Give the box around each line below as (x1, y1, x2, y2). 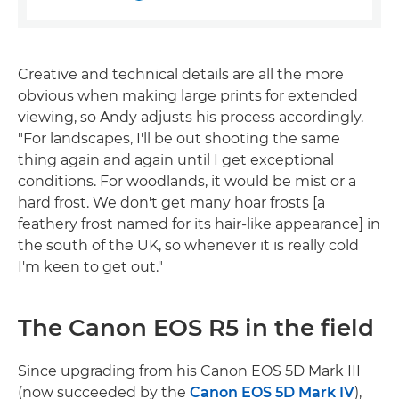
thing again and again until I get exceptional (18, 151, 334, 169)
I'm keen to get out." (18, 258, 163, 276)
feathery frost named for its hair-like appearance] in (18, 216, 380, 233)
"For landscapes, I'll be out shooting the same (18, 130, 340, 148)
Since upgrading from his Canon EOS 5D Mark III (18, 362, 361, 380)
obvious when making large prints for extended (18, 87, 358, 105)
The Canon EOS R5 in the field (18, 313, 374, 343)
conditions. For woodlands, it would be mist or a (18, 173, 356, 191)
